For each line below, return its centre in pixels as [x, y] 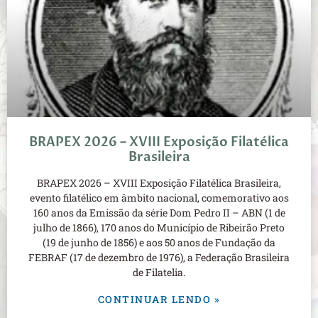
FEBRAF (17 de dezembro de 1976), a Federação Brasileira [159, 258]
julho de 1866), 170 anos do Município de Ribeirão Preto [159, 228]
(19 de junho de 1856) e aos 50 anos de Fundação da [159, 243]
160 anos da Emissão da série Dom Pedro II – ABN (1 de [159, 213]
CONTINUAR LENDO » [159, 300]
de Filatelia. [159, 273]
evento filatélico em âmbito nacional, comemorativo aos [159, 198]
